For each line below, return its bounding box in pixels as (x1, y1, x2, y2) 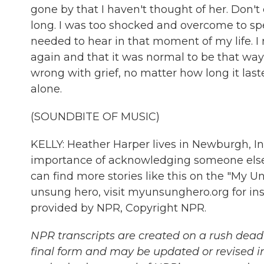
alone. (31, 82, 62, 95)
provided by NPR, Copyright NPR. (31, 202, 206, 214)
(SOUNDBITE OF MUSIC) (31, 110, 160, 123)
